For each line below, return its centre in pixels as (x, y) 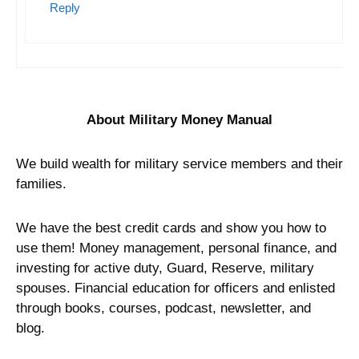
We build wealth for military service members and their (179, 163)
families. (41, 184)
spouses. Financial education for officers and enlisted (175, 288)
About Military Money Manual (179, 119)
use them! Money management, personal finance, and (176, 248)
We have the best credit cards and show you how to (171, 228)
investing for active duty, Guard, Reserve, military (165, 268)
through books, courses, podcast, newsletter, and (163, 308)
